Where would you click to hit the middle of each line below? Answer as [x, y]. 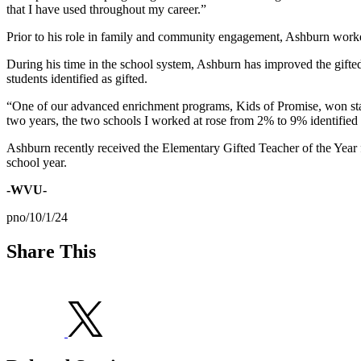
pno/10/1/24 [37, 217]
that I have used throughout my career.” [106, 9]
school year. [37, 162]
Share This [51, 251]
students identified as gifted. [77, 78]
